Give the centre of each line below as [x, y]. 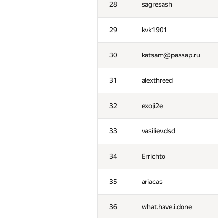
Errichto [154, 156]
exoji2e [152, 106]
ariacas [152, 182]
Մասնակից [162, 173]
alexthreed [157, 80]
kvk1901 [154, 30]
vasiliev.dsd [158, 131]
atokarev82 [158, 203]
